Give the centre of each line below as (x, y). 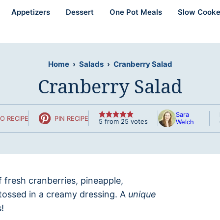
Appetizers (31, 12)
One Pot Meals (136, 12)
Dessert (80, 12)
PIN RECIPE (71, 118)
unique (142, 194)
